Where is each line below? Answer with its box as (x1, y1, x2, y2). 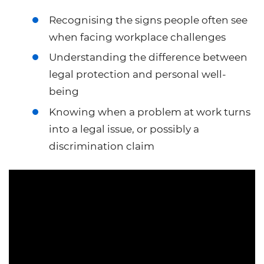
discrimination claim (49, 140, 154, 152)
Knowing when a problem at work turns (49, 105, 250, 118)
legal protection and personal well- (49, 68, 226, 81)
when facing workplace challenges (49, 31, 228, 43)
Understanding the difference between (49, 51, 247, 64)
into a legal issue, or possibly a (49, 123, 199, 135)
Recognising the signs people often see (49, 14, 247, 26)
